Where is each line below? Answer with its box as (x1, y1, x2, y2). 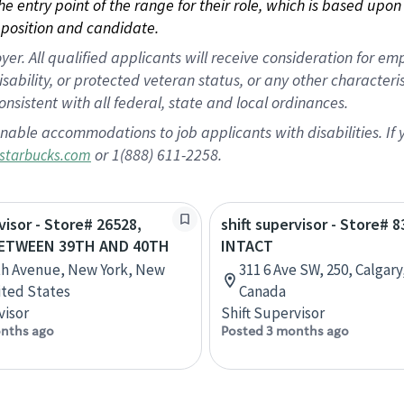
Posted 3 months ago (221, 323, 349, 339)
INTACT (221, 235, 273, 256)
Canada (239, 281, 286, 301)
